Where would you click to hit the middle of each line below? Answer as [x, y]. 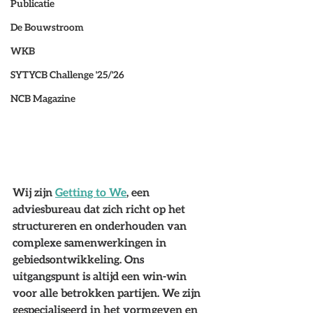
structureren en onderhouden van [101, 226]
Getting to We [91, 192]
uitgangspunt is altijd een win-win [101, 276]
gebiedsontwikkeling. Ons [80, 259]
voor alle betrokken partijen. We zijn [108, 293]
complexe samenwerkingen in [91, 242]
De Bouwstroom [47, 27]
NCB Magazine [43, 99]
